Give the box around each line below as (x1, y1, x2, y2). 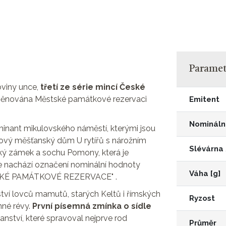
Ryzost (189, 194, 215, 203)
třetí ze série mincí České (40, 82, 145, 92)
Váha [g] (189, 169, 220, 178)
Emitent (189, 95, 219, 104)
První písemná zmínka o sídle (32, 201, 151, 211)
